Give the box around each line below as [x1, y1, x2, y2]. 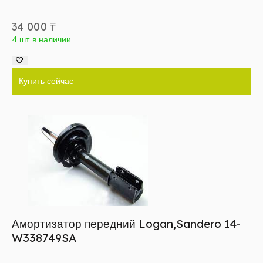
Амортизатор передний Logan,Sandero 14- [12, 217, 241, 231]
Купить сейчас [19, 76, 73, 87]
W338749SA [12, 231, 76, 245]
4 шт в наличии [12, 33, 72, 45]
